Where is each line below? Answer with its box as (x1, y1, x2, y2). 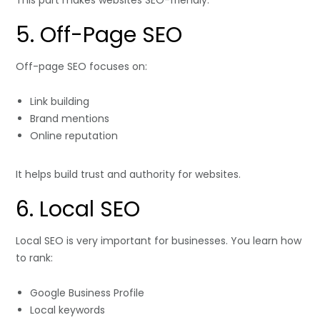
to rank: (16, 251, 54, 266)
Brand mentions (30, 111, 110, 126)
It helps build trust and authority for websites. (16, 167, 241, 182)
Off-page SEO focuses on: (16, 59, 148, 74)
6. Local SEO (16, 194, 141, 225)
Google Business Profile (30, 286, 145, 301)
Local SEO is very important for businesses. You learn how (16, 234, 302, 249)
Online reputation (30, 129, 119, 144)
